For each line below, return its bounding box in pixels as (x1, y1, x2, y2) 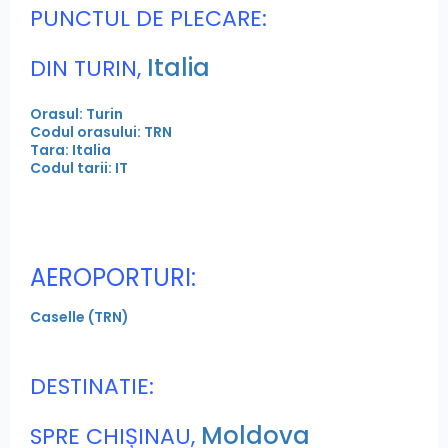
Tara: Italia (30, 140, 111, 161)
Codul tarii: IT (30, 158, 128, 179)
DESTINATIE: (30, 371, 154, 403)
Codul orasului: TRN (30, 122, 172, 143)
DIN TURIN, (30, 53, 141, 85)
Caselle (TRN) (30, 307, 129, 328)
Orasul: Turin (30, 104, 123, 125)
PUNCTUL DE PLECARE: (30, 3, 267, 35)
